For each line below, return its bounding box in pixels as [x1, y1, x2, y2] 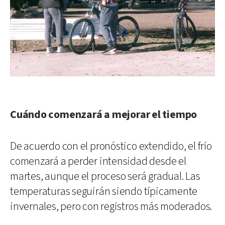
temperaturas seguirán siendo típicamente [10, 184, 198, 199]
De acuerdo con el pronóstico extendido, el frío [10, 139, 212, 154]
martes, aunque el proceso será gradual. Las [10, 169, 200, 184]
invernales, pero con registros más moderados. [10, 199, 212, 214]
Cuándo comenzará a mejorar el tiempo [10, 107, 197, 123]
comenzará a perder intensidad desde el [10, 154, 186, 169]
